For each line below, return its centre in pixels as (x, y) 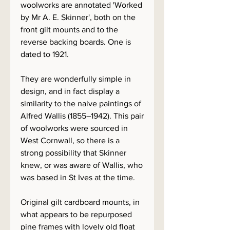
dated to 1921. (45, 54)
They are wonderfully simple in (76, 79)
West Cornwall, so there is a (70, 140)
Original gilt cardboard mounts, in (80, 202)
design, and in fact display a (70, 91)
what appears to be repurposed (76, 214)
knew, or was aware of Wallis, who (82, 165)
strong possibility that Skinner (73, 153)
